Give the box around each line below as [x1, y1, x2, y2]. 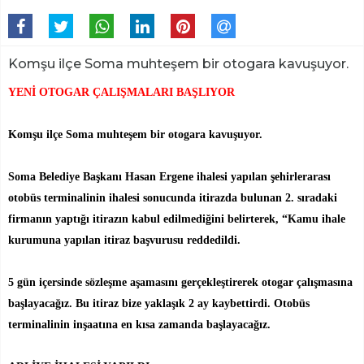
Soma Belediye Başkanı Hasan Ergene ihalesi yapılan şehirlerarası [8, 170, 331, 183]
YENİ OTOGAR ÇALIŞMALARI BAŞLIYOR [8, 85, 235, 98]
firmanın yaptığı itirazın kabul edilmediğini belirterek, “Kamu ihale [8, 212, 345, 225]
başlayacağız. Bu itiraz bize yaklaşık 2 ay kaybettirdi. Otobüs [8, 297, 310, 310]
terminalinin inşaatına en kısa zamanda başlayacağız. [8, 318, 271, 331]
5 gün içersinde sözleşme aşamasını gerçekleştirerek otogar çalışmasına [8, 275, 353, 288]
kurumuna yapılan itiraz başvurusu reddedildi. [8, 233, 240, 246]
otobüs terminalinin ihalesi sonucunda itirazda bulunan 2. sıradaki [8, 191, 337, 204]
